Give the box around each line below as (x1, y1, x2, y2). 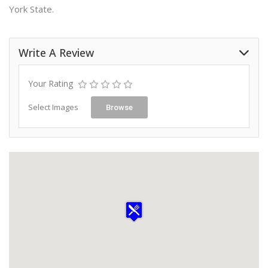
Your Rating (28, 78, 73, 89)
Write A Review (19, 45, 94, 60)
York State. (9, 3, 54, 15)
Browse (106, 103, 133, 112)
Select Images (28, 102, 78, 112)
